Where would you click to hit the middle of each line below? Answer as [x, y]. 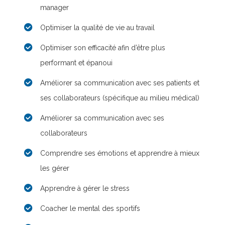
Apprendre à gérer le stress [85, 188]
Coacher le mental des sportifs [90, 208]
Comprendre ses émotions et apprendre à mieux [120, 153]
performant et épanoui [76, 63]
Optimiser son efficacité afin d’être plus [103, 48]
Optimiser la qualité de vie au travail [97, 28]
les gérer [55, 168]
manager [54, 8]
